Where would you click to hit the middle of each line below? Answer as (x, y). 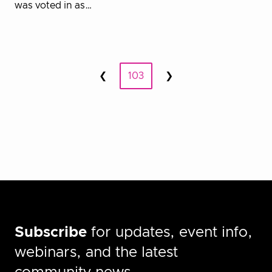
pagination (63, 90)
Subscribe (51, 233)
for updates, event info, (170, 233)
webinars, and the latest (96, 253)
